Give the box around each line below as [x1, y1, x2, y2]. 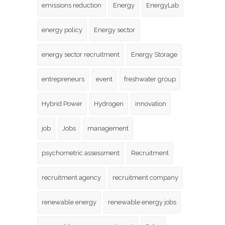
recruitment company [113, 173, 178, 181]
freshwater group [124, 75, 176, 83]
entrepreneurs [42, 75, 84, 83]
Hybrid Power [42, 99, 82, 107]
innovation [135, 99, 166, 107]
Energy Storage [131, 50, 177, 58]
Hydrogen [94, 99, 124, 107]
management [87, 124, 129, 132]
